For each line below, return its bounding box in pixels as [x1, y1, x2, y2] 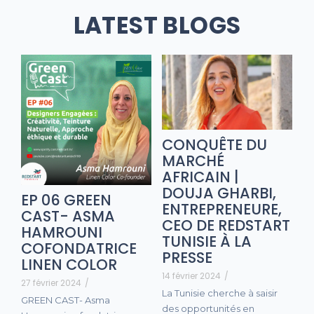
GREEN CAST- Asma [21, 294, 110, 306]
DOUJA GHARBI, [162, 183, 276, 204]
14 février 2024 [162, 270, 221, 282]
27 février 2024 [21, 276, 81, 289]
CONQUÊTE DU [162, 135, 267, 156]
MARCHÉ [162, 151, 224, 172]
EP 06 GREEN [21, 189, 111, 210]
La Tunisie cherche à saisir [162, 287, 278, 299]
